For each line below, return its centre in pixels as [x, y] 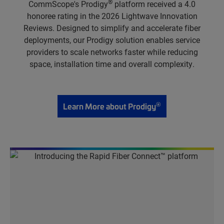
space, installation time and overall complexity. [112, 64]
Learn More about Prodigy [109, 106]
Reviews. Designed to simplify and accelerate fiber [112, 28]
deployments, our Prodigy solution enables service [112, 40]
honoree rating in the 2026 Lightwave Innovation [112, 16]
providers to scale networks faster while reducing [112, 52]
